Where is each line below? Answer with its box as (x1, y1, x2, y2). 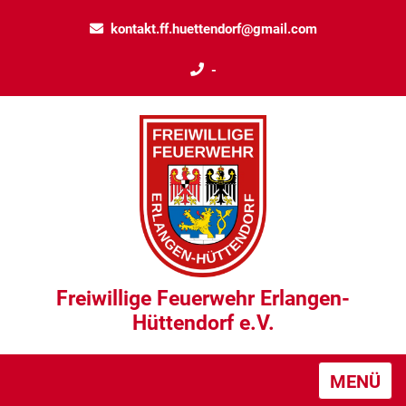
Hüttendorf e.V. (131, 310, 275, 335)
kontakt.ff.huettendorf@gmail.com (110, 21, 317, 38)
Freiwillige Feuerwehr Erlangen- (56, 285, 350, 311)
